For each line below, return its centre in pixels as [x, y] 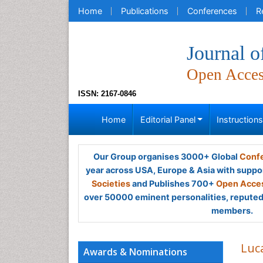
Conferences [212, 11]
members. [232, 210]
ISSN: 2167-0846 [107, 94]
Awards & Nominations [135, 252]
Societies [111, 183]
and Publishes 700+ [173, 183]
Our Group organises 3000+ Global [166, 156]
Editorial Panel [168, 119]
